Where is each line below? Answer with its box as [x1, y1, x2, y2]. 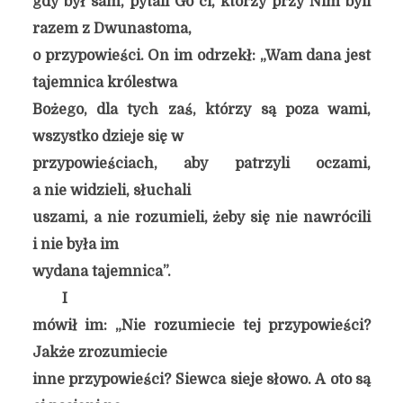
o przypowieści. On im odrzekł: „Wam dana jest [31, 48, 372, 64]
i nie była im [31, 237, 119, 253]
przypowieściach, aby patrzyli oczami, [31, 156, 372, 172]
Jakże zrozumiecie [31, 345, 167, 361]
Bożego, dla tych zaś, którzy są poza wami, [31, 102, 372, 118]
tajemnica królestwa [31, 75, 177, 91]
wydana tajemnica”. [31, 264, 175, 280]
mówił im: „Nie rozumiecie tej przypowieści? [31, 318, 372, 334]
